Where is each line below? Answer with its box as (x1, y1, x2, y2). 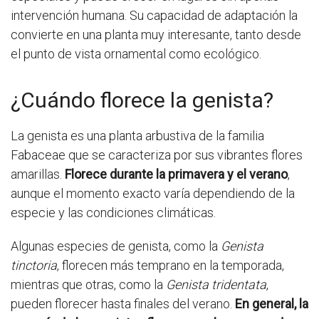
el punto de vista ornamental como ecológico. (11, 46, 261, 62)
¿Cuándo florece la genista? (11, 88, 273, 113)
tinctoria (11, 258, 57, 273)
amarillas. (11, 167, 65, 182)
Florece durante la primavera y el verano (65, 167, 288, 182)
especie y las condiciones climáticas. (11, 205, 216, 221)
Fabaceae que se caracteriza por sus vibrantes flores (11, 147, 303, 163)
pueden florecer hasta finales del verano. (11, 296, 235, 312)
